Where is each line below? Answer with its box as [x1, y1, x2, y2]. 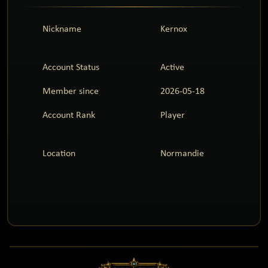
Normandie [160, 147, 205, 158]
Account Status [40, 60, 100, 72]
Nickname [40, 22, 82, 33]
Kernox [160, 22, 188, 33]
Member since [40, 84, 99, 96]
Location [40, 147, 76, 158]
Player [160, 108, 185, 120]
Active [160, 60, 185, 72]
